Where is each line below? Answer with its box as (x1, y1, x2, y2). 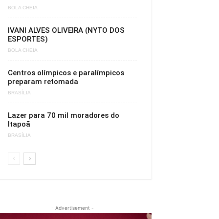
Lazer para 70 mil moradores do (8, 111, 119, 120)
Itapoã (8, 120, 30, 129)
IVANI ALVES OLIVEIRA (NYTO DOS (8, 26, 125, 35)
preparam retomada (8, 77, 78, 86)
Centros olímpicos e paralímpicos (8, 68, 124, 77)
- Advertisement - (51, 205, 94, 211)
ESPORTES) (8, 35, 48, 44)
